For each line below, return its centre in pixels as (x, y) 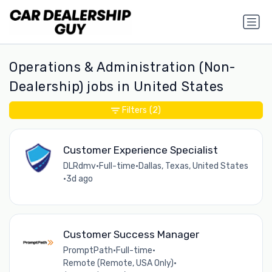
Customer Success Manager (131, 235)
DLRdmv (79, 166)
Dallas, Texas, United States (193, 166)
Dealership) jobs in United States (117, 87)
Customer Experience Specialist (140, 150)
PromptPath (88, 251)
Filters (134, 110)
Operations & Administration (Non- (122, 67)
